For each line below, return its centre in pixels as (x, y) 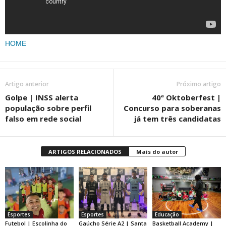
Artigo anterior (27, 84)
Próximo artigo (199, 84)
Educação (167, 215)
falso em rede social (43, 119)
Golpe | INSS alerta (42, 98)
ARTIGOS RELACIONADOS (85, 152)
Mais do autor (157, 152)
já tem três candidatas (178, 119)
